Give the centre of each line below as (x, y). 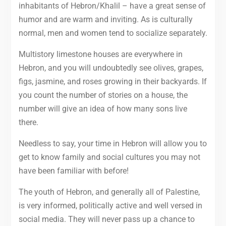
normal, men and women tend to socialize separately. (113, 33)
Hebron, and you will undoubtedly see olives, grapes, (111, 68)
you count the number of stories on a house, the (103, 95)
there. (28, 122)
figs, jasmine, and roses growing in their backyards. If (112, 81)
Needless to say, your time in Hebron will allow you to (112, 143)
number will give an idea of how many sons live (103, 108)
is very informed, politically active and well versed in (110, 205)
